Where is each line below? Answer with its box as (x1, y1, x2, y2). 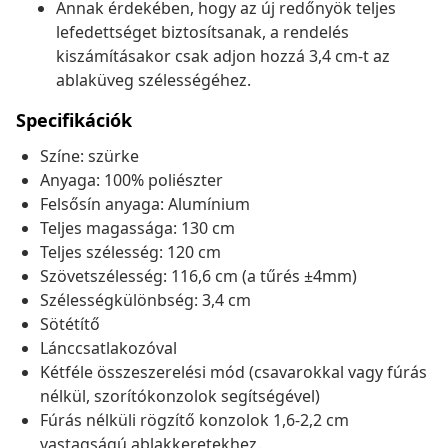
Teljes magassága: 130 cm (40, 217, 235, 240)
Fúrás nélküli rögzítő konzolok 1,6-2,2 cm (40, 409, 349, 432)
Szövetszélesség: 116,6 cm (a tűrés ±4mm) (40, 265, 357, 288)
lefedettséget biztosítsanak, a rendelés (56, 21, 349, 44)
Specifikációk (16, 108, 132, 133)
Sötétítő (40, 313, 100, 336)
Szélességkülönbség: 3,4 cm (40, 289, 251, 312)
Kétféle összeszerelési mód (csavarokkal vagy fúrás (40, 361, 427, 384)
